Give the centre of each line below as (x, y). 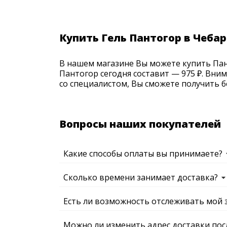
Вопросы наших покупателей (140, 124)
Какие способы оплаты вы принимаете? (143, 154)
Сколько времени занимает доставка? (141, 177)
